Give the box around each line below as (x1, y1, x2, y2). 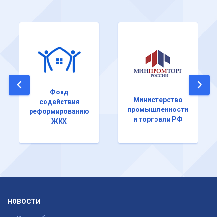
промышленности (127, 105, 188, 113)
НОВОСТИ (7, 197, 41, 205)
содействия (39, 97, 79, 106)
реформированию (29, 107, 89, 115)
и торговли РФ (133, 115, 183, 123)
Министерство (133, 95, 183, 104)
